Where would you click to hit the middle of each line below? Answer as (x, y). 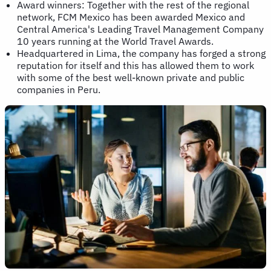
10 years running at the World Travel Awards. (115, 41)
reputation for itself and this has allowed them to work (135, 65)
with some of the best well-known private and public (131, 77)
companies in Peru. (59, 89)
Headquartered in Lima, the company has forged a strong (141, 53)
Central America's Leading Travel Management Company (140, 29)
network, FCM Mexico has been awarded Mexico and (131, 17)
